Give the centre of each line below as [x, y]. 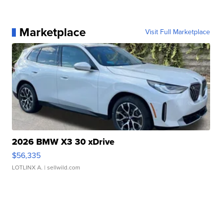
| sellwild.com [62, 168]
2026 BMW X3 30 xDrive [63, 142]
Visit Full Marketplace [177, 32]
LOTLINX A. [28, 168]
